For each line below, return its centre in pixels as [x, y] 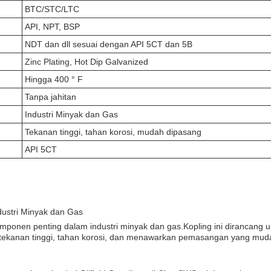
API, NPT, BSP [52, 27]
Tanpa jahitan [51, 97]
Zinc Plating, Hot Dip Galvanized [87, 62]
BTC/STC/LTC [52, 9]
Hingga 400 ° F [54, 79]
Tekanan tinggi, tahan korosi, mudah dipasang [113, 132]
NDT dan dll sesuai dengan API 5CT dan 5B [109, 44]
